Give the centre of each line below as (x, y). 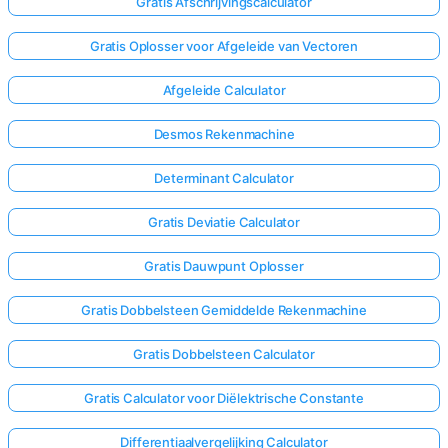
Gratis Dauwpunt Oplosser (224, 266)
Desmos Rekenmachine (224, 134)
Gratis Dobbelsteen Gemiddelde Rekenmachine (224, 310)
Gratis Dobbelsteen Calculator (224, 354)
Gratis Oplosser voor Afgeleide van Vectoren (224, 46)
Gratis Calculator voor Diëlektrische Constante (224, 398)
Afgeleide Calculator (224, 90)
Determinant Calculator (224, 178)
